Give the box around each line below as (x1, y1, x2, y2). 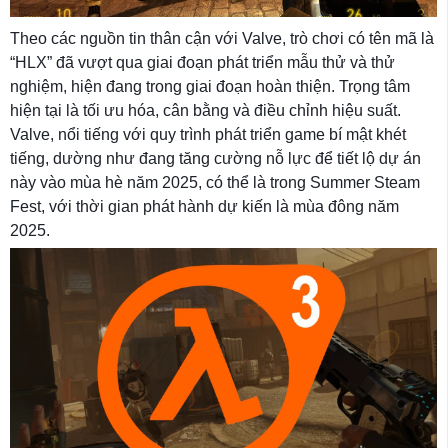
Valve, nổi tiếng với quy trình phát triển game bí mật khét (10, 126, 406, 144)
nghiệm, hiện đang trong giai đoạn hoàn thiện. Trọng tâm (10, 78, 410, 96)
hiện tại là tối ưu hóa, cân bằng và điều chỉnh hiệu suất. (10, 102, 401, 120)
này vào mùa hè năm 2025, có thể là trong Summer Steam (10, 174, 420, 192)
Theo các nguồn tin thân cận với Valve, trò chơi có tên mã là (10, 30, 434, 48)
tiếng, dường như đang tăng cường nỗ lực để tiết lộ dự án (10, 150, 421, 168)
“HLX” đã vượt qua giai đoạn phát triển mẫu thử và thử (10, 54, 395, 72)
